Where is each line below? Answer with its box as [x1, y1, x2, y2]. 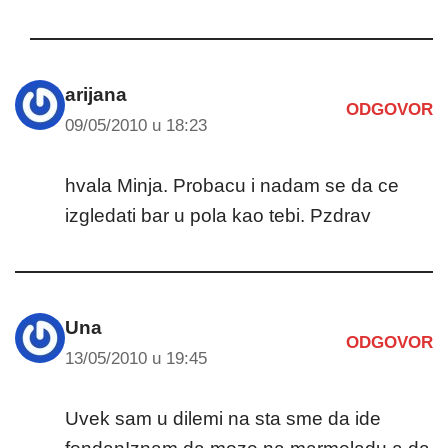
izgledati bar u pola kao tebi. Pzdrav [65, 204, 371, 226]
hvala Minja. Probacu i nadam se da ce [65, 174, 399, 196]
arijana [65, 83, 127, 105]
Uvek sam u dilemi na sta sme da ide [65, 407, 381, 429]
